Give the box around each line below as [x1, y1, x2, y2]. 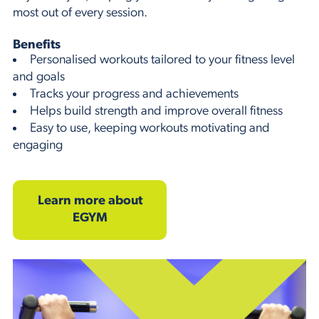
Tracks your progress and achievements [30, 87, 239, 101]
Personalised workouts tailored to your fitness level [30, 53, 295, 67]
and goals [13, 70, 65, 84]
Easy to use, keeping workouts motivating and [30, 121, 270, 135]
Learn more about [37, 194, 142, 208]
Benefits [13, 38, 61, 52]
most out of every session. [13, 6, 147, 20]
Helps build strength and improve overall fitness [30, 104, 283, 118]
